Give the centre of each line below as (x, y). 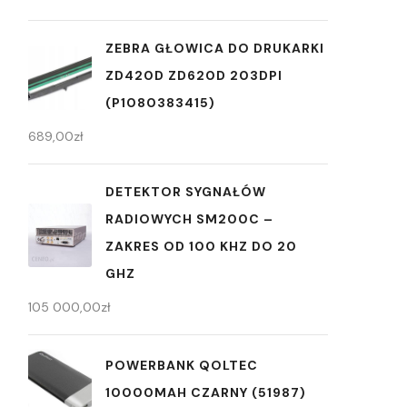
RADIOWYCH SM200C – (189, 219)
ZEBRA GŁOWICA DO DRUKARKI (215, 48)
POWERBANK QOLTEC (182, 365)
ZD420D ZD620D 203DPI (194, 75)
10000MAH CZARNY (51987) (206, 392)
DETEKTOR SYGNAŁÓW (186, 192)
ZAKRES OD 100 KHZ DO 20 (201, 246)
